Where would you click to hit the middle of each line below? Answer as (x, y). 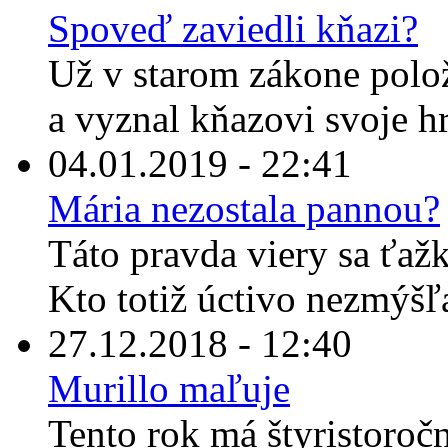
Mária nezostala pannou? (244, 209)
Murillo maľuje (169, 389)
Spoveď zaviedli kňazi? (233, 29)
